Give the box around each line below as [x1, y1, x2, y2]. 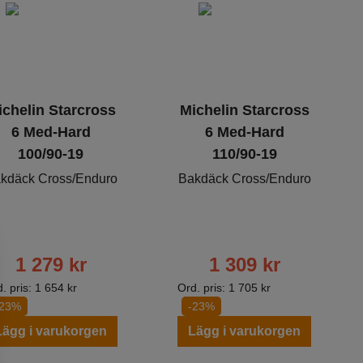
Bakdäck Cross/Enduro [177, 172, 311, 186]
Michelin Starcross [179, 102, 310, 119]
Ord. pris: [177, 281, 229, 295]
